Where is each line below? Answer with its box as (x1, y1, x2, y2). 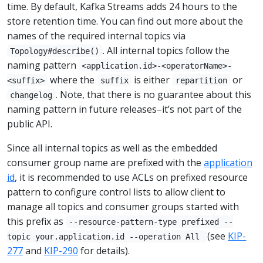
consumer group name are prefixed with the (7, 156, 204, 169)
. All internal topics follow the (102, 43, 230, 57)
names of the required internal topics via (7, 29, 186, 42)
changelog (10, 90, 53, 100)
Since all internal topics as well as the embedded (7, 141, 217, 154)
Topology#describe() (10, 46, 100, 56)
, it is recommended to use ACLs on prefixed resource (15, 170, 248, 184)
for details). (78, 244, 130, 257)
